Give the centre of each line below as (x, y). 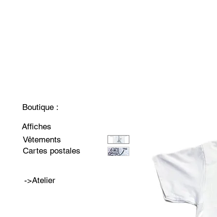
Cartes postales (52, 151)
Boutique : (40, 107)
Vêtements (42, 139)
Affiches (37, 126)
